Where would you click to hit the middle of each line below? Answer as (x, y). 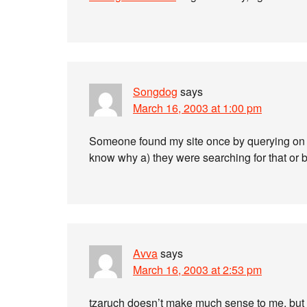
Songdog (155, 91)
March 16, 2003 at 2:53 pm (197, 270)
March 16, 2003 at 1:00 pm (197, 108)
